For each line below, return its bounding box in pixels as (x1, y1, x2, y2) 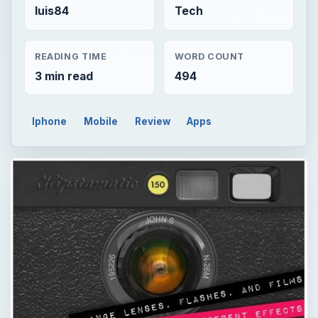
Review (134, 115, 170, 127)
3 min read (34, 69, 93, 83)
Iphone (32, 115, 67, 127)
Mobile (84, 115, 119, 127)
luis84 (34, 4, 69, 18)
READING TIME (34, 51, 107, 62)
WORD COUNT (174, 51, 245, 62)
